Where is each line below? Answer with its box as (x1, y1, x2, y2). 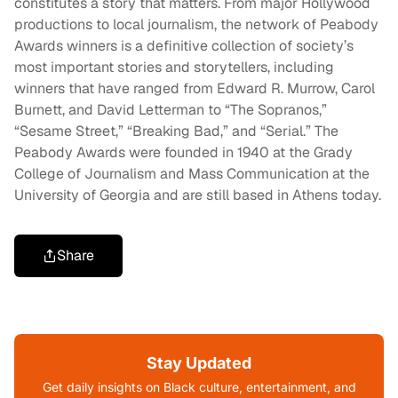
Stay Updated (147, 354, 251, 373)
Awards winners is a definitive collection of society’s (14, 36, 354, 56)
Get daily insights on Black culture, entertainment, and (42, 379, 356, 395)
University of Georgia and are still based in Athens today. (14, 186, 381, 205)
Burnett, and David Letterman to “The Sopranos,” (14, 100, 327, 120)
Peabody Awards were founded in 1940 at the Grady (14, 143, 353, 163)
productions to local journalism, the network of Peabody (14, 15, 378, 35)
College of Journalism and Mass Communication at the (14, 164, 370, 184)
